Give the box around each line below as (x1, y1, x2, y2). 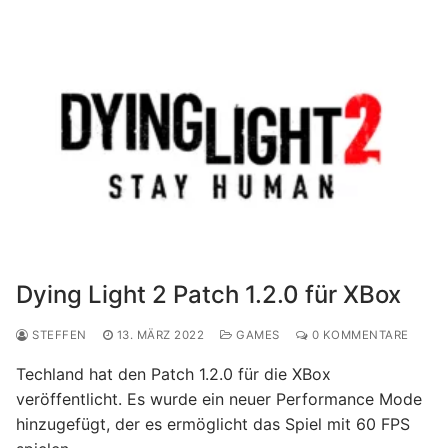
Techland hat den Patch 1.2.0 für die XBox (16, 363, 331, 384)
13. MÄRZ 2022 (116, 327, 204, 342)
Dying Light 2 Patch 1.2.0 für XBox (16, 279, 401, 309)
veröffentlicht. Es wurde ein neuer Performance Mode (16, 388, 422, 409)
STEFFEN (28, 327, 87, 342)
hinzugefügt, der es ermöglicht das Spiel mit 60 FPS (16, 413, 410, 434)
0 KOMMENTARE (308, 327, 409, 342)
